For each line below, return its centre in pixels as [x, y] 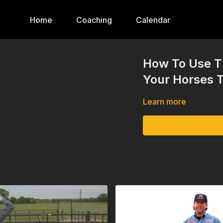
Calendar [153, 20]
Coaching [94, 20]
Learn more [165, 102]
